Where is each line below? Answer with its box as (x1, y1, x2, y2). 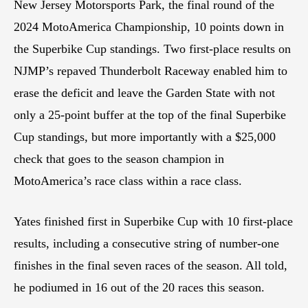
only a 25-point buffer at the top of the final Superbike (14, 107, 286, 122)
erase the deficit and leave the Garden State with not (14, 85, 275, 100)
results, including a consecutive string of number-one (14, 236, 279, 250)
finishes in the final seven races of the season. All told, (14, 258, 287, 272)
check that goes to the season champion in (14, 151, 224, 166)
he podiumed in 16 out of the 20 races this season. (14, 280, 265, 294)
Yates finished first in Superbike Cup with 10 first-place (14, 214, 293, 228)
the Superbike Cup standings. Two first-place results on (14, 41, 291, 56)
